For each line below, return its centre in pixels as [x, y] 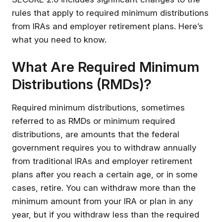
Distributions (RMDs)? [82, 84]
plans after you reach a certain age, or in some [105, 174]
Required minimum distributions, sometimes [98, 107]
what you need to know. [59, 39]
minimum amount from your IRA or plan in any [102, 201]
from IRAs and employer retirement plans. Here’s [108, 26]
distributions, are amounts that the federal [96, 134]
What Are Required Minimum [106, 67]
